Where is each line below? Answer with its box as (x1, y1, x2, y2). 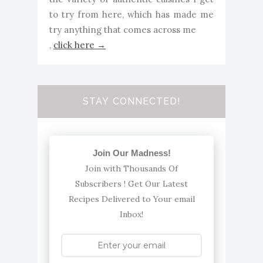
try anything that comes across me (49, 23, 196, 35)
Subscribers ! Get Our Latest (75, 178, 188, 189)
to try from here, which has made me (49, 8, 214, 20)
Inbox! (120, 208, 143, 220)
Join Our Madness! (92, 147, 171, 158)
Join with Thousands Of (85, 163, 178, 174)
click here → (53, 39, 106, 50)
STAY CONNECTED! (82, 95, 181, 107)
